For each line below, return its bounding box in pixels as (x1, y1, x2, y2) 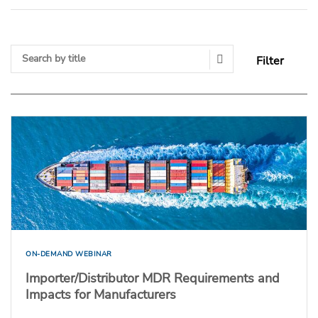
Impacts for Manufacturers (26, 285, 176, 303)
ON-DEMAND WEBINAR (26, 248, 112, 259)
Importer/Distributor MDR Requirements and (26, 269, 280, 287)
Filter (256, 53, 285, 69)
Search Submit (232, 56, 307, 72)
